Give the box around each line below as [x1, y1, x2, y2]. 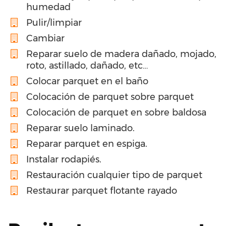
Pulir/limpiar [26, 17, 82, 28]
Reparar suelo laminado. [26, 122, 135, 134]
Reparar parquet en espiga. [26, 138, 147, 149]
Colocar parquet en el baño [26, 75, 148, 87]
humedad [26, 1, 71, 13]
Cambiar [26, 32, 65, 44]
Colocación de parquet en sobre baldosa [26, 106, 206, 118]
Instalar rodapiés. [26, 153, 101, 165]
